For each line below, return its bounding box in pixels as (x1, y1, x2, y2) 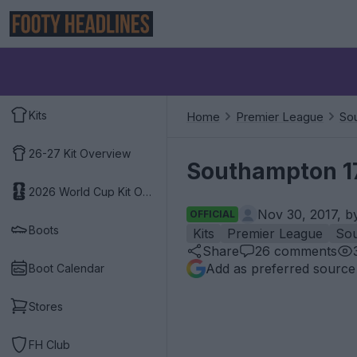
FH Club (29, 337, 70, 351)
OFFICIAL (190, 208, 235, 220)
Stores (29, 299, 63, 313)
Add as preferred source (206, 261, 355, 277)
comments (270, 243, 337, 259)
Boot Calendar (29, 261, 104, 275)
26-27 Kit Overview (29, 146, 131, 160)
